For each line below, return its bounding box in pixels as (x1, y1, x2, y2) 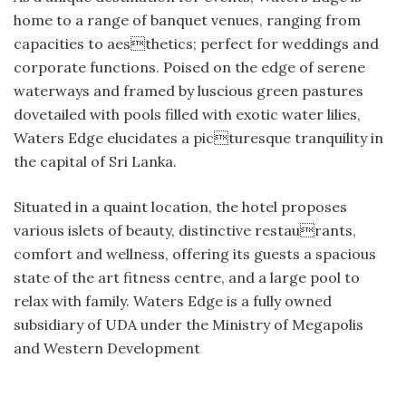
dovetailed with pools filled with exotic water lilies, (14, 105, 361, 124)
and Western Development (14, 339, 200, 358)
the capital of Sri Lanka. (14, 152, 177, 171)
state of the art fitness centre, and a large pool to (14, 268, 360, 287)
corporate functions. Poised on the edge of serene (14, 58, 365, 77)
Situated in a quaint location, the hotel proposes (14, 198, 347, 217)
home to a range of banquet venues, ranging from (14, 11, 361, 30)
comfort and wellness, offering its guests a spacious (14, 245, 376, 264)
